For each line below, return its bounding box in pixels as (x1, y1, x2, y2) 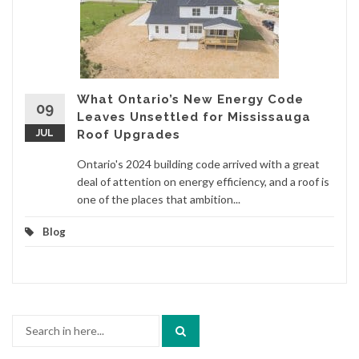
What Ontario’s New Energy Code (77, 91, 304, 107)
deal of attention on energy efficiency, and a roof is (77, 174, 329, 188)
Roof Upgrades (77, 127, 180, 142)
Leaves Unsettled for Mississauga (77, 109, 311, 124)
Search (11, 315, 46, 329)
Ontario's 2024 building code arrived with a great (77, 156, 320, 171)
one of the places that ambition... (77, 192, 240, 206)
